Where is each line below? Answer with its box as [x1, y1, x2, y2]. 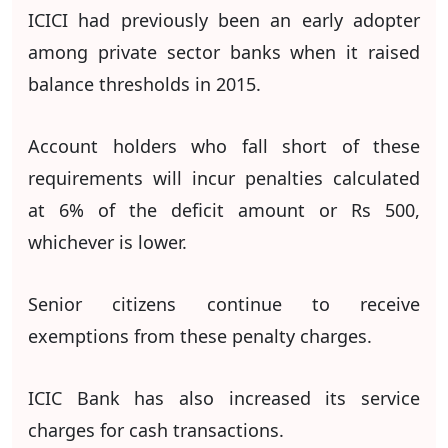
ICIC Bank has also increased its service [28, 386, 420, 410]
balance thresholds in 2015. [28, 72, 261, 96]
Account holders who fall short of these [28, 134, 420, 158]
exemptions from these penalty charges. [28, 324, 372, 348]
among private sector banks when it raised [28, 40, 420, 64]
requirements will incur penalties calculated [28, 166, 420, 190]
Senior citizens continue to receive [28, 292, 420, 316]
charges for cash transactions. [28, 418, 289, 442]
